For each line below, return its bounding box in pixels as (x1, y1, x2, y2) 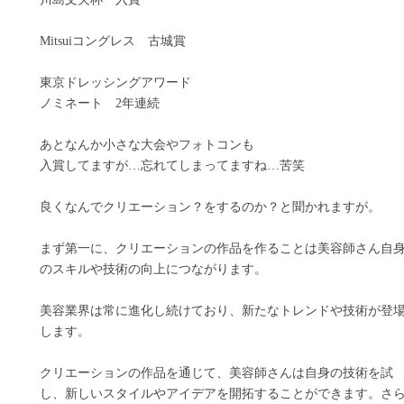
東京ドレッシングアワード (40, 75, 191, 90)
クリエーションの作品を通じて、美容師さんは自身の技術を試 (40, 365, 393, 381)
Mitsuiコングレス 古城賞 (40, 33, 186, 49)
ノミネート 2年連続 (40, 96, 160, 111)
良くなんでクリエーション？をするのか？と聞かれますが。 (40, 199, 381, 215)
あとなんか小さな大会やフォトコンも (40, 137, 254, 152)
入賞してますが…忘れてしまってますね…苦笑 (40, 158, 305, 173)
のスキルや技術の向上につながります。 (40, 262, 267, 277)
